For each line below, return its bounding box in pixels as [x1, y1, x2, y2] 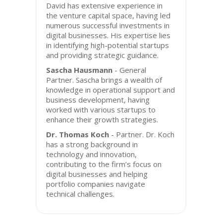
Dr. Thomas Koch [46, 129, 110, 139]
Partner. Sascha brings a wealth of [46, 75, 163, 85]
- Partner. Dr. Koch [109, 129, 175, 139]
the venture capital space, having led [46, 10, 171, 20]
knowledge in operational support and [46, 85, 175, 95]
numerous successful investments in [46, 20, 170, 30]
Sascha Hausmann [46, 65, 113, 75]
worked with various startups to [46, 105, 156, 114]
